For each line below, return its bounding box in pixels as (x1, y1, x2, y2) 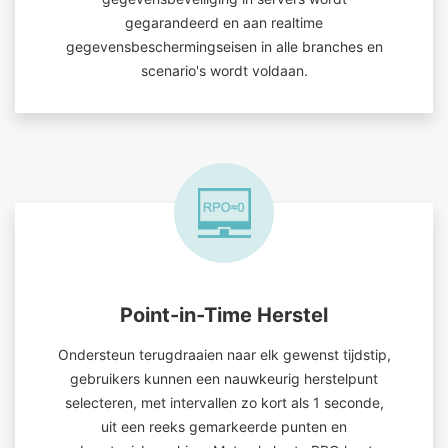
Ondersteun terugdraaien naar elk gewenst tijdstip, (57, 346, 391, 363)
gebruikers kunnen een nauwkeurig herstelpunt (70, 370, 378, 387)
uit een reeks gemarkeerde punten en (101, 418, 347, 435)
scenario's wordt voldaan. (140, 62, 308, 79)
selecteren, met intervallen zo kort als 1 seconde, (64, 394, 384, 411)
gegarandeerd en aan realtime (125, 14, 323, 31)
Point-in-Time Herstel (120, 303, 328, 327)
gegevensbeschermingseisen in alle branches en (65, 38, 383, 55)
